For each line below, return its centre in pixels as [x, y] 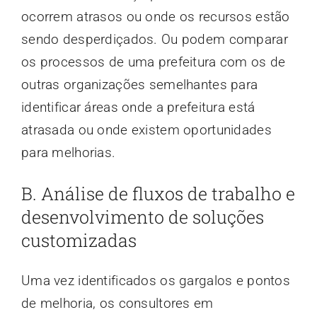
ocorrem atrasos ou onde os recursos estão [155, 17]
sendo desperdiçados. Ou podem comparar [154, 40]
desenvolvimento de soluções [142, 217]
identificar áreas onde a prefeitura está [138, 108]
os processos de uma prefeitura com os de [153, 62]
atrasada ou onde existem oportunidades [146, 130]
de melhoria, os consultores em [117, 304]
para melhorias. [68, 153]
